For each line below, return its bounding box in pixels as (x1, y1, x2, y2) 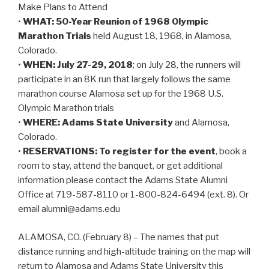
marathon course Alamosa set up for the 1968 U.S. (18, 88, 223, 100)
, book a (216, 146, 247, 157)
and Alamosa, (173, 117, 229, 128)
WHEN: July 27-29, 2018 (23, 59, 133, 71)
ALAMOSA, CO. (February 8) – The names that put (18, 231, 219, 243)
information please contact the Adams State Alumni (18, 175, 228, 186)
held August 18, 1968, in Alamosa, (91, 31, 232, 42)
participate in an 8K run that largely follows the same (18, 74, 231, 85)
